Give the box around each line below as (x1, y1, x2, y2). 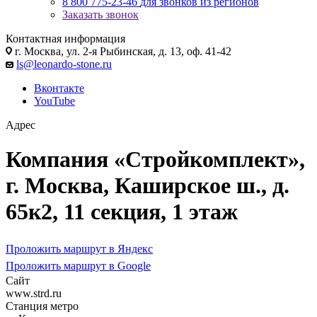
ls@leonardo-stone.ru (16, 57, 112, 70)
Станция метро (6, 299, 79, 312)
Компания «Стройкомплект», (6, 146, 305, 173)
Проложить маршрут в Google (6, 259, 151, 272)
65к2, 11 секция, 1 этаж (6, 199, 238, 225)
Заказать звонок (62, 8, 139, 21)
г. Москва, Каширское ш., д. (6, 173, 289, 199)
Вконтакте (34, 81, 84, 94)
